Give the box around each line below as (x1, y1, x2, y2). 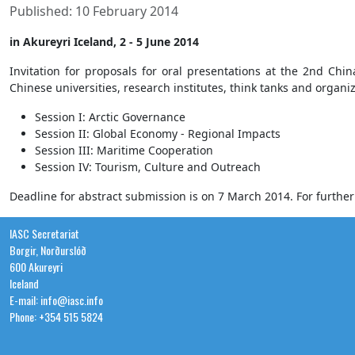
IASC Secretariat (10, 224, 79, 242)
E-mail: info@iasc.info (10, 291, 103, 308)
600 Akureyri (10, 258, 63, 275)
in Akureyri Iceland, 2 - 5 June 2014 (10, 33, 199, 49)
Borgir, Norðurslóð (10, 241, 86, 258)
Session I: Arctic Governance (35, 109, 185, 124)
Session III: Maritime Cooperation (35, 142, 213, 158)
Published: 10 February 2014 (10, 2, 178, 20)
